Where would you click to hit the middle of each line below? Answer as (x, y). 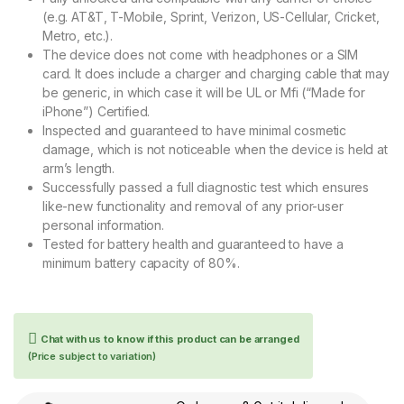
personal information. (104, 225)
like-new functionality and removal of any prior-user (193, 207)
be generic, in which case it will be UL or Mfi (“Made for (204, 93)
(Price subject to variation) (92, 357)
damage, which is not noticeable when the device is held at (215, 150)
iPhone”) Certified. (96, 112)
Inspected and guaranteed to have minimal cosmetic (195, 131)
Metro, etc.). (78, 36)
